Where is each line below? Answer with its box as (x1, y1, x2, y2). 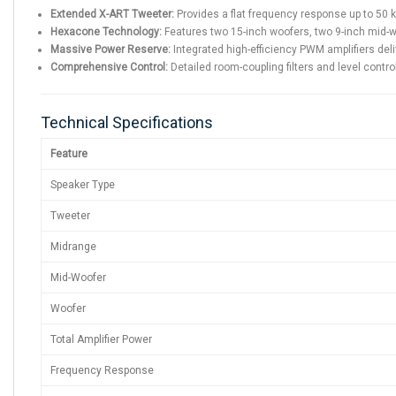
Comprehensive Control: (50, 60, 168, 73)
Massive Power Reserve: (50, 42, 171, 56)
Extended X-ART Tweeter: (50, 7, 174, 20)
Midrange (50, 240, 96, 253)
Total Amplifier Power (50, 332, 152, 346)
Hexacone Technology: (50, 25, 162, 38)
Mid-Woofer (50, 270, 106, 284)
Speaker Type (50, 178, 115, 191)
